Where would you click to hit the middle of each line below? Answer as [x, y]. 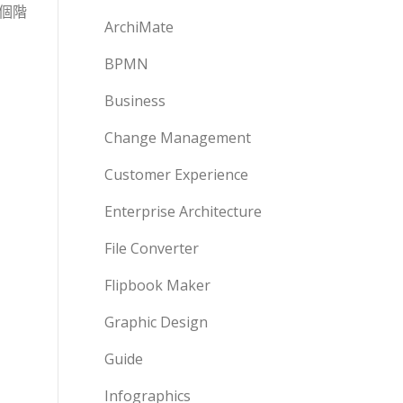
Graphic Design [156, 322]
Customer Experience [176, 175]
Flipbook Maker [157, 285]
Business [135, 101]
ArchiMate [139, 27]
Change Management [178, 138]
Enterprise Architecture [183, 211]
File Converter [152, 248]
